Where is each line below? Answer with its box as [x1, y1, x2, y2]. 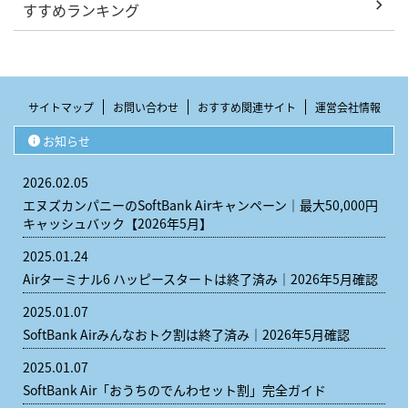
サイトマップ [27, 98, 94, 115]
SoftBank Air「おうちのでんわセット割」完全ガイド [23, 380, 326, 399]
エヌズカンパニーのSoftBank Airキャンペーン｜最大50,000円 [23, 195, 378, 214]
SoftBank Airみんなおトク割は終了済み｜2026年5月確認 [23, 324, 350, 343]
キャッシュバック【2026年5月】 [23, 213, 212, 232]
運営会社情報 [314, 98, 381, 115]
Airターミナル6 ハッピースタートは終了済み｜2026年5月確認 [23, 269, 378, 288]
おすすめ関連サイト [197, 98, 296, 115]
